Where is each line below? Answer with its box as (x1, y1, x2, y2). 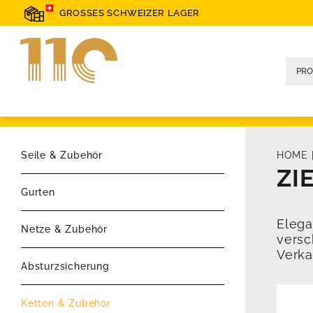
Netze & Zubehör (21, 224, 108, 235)
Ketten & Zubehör (21, 298, 111, 310)
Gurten (21, 187, 55, 198)
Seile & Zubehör (21, 150, 103, 161)
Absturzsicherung (21, 261, 110, 272)
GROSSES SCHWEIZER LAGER (59, 8, 200, 19)
